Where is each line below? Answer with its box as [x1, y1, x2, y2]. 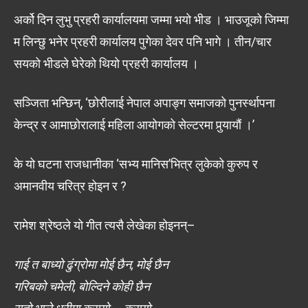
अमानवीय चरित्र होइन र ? [14, 178, 126, 193]
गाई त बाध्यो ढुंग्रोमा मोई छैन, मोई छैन [14, 256, 168, 272]
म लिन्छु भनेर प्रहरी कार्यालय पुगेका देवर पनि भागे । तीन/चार [14, 34, 272, 49]
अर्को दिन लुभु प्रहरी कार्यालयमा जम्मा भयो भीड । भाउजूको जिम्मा [14, 12, 289, 27]
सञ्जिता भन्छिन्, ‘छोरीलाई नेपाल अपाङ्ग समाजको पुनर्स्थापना [14, 95, 275, 110]
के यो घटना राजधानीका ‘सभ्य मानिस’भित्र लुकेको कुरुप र [14, 156, 258, 171]
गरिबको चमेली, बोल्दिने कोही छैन [14, 278, 150, 294]
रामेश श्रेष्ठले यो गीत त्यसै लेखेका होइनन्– [14, 217, 195, 232]
